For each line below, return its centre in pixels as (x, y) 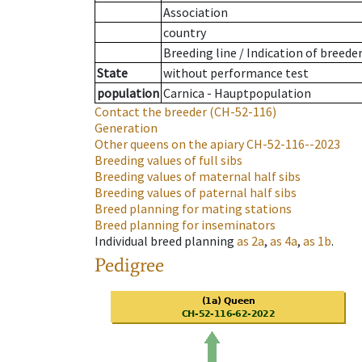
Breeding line (200, 53)
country (185, 33)
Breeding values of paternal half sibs (196, 193)
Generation (126, 128)
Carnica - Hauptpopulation (237, 93)
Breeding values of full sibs (168, 160)
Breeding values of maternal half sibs (198, 177)
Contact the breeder (151, 112)
